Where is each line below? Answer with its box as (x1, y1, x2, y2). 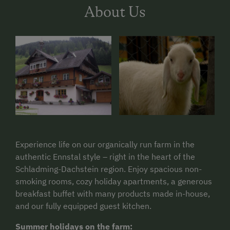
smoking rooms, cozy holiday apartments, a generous (15, 176, 212, 186)
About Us (84, 3, 146, 21)
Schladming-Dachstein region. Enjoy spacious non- (15, 163, 202, 174)
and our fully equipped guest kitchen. (15, 200, 151, 211)
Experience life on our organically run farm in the (15, 139, 195, 149)
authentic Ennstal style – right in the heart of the (15, 151, 195, 162)
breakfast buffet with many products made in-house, (15, 188, 210, 199)
